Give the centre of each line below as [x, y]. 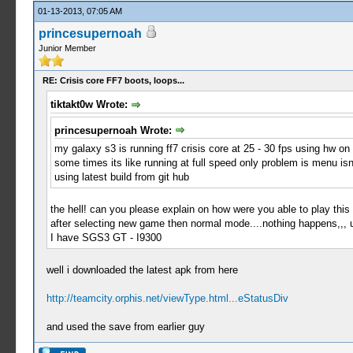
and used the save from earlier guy [125, 327]
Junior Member [67, 48]
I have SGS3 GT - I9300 [106, 238]
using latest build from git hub [121, 177]
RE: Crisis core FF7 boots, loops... [113, 80]
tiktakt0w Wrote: [90, 104]
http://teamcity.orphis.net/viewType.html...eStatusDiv [167, 299]
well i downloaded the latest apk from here [142, 270]
